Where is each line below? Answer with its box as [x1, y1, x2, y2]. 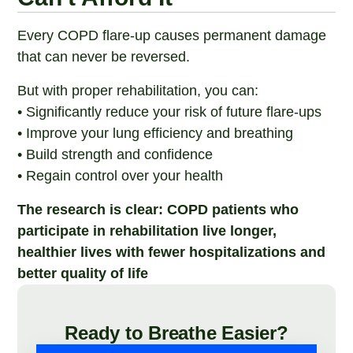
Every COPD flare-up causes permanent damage [17, 28, 327, 43]
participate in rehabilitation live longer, [17, 223, 277, 239]
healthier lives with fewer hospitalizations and [17, 244, 326, 260]
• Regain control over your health [17, 168, 224, 184]
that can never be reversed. [17, 49, 191, 65]
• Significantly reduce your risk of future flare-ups [17, 104, 322, 120]
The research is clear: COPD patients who [17, 202, 299, 217]
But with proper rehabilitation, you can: [17, 83, 259, 98]
